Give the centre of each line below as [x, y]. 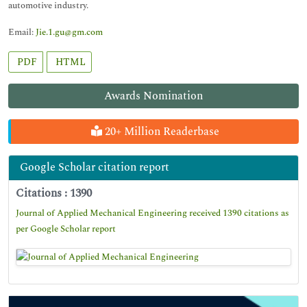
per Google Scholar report [66, 229]
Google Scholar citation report [95, 167]
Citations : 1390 [54, 193]
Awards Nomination [153, 96]
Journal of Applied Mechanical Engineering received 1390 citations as [152, 213]
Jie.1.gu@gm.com [69, 32]
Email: [22, 32]
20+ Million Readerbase [160, 132]
